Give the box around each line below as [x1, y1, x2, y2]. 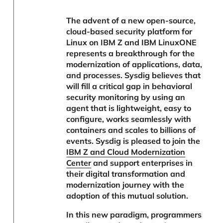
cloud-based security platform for [66, 26, 193, 37]
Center [66, 158, 92, 168]
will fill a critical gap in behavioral [66, 81, 193, 92]
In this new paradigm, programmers [66, 210, 202, 220]
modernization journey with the [66, 180, 185, 190]
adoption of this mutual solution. [66, 191, 189, 201]
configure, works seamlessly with [66, 114, 192, 124]
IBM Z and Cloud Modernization [66, 147, 186, 157]
